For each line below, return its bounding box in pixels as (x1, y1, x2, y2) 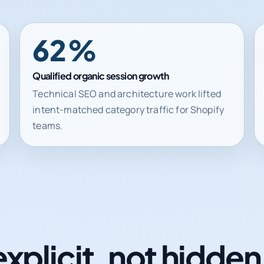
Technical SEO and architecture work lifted (32, 87, 221, 100)
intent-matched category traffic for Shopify (32, 103, 225, 116)
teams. (32, 118, 63, 132)
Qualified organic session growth (32, 69, 169, 82)
